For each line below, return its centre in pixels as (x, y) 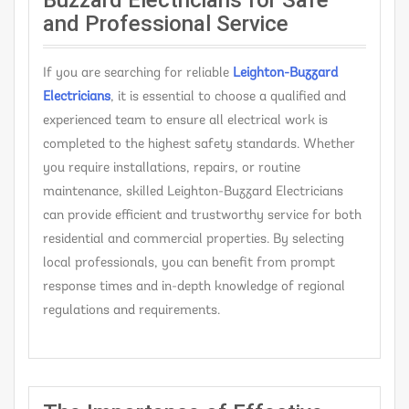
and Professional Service (166, 24)
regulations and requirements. (131, 311)
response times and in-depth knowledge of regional (194, 288)
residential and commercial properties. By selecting (194, 240)
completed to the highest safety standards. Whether (199, 145)
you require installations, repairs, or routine (172, 169)
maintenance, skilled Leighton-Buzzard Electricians (193, 193)
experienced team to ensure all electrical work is (185, 121)
